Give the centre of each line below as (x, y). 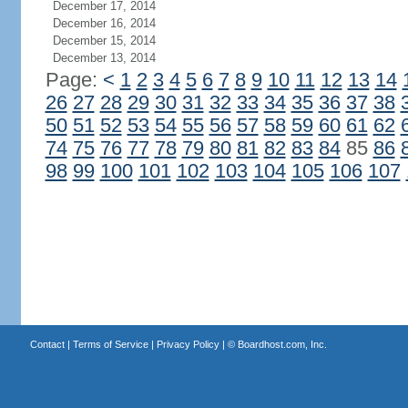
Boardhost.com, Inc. (282, 344)
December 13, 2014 (104, 58)
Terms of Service (110, 344)
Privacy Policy (188, 344)
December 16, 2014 (104, 23)
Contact (47, 344)
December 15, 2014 (104, 41)
